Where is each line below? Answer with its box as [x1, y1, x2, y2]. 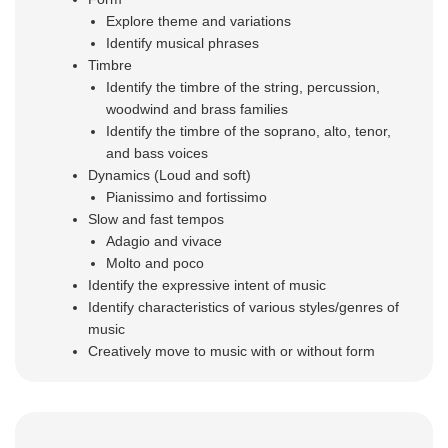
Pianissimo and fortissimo [106, 189, 268, 206]
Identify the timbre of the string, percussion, [106, 79, 381, 96]
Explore [106, 13, 155, 30]
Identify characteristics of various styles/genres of [88, 299, 400, 316]
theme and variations [158, 13, 292, 30]
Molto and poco [106, 255, 205, 272]
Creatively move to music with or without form [88, 343, 376, 360]
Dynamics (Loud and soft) [88, 167, 252, 184]
